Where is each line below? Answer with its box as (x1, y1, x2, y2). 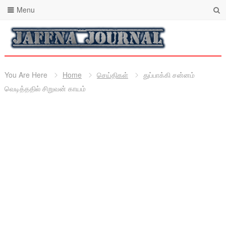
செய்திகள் (96, 70, 128, 80)
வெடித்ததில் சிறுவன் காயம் (4, 83, 86, 93)
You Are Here (4, 70, 47, 80)
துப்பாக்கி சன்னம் (143, 70, 195, 80)
